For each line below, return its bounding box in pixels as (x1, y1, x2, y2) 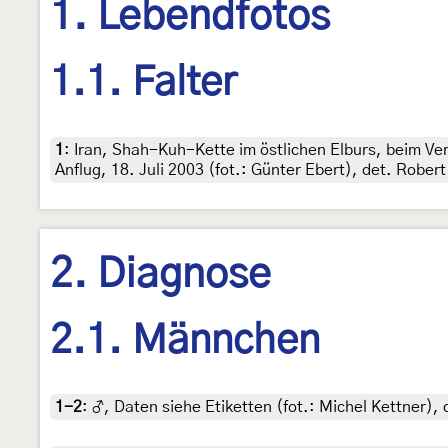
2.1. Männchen (50, 320, 320, 361)
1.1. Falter (50, 63, 237, 104)
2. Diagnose (50, 254, 271, 295)
